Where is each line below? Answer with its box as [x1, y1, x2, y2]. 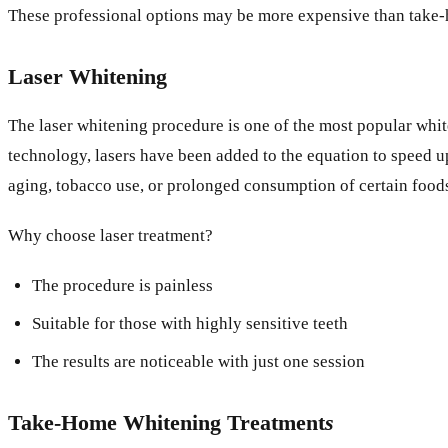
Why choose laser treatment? [8, 225, 213, 245]
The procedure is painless [32, 275, 213, 295]
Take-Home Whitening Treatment [8, 409, 325, 435]
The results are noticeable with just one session [32, 351, 365, 371]
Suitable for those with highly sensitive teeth [32, 313, 348, 333]
